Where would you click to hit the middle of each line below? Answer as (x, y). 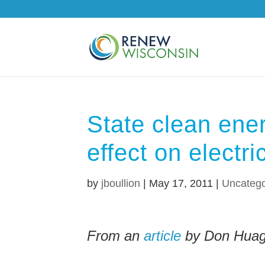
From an (115, 236)
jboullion (121, 183)
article (162, 236)
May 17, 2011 (181, 183)
